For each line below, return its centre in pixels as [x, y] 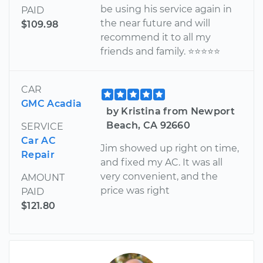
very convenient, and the [159, 176]
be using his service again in [166, 9]
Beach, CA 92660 [149, 125]
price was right [135, 190]
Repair [38, 154]
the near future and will [156, 23]
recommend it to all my [156, 37]
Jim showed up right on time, [170, 148]
